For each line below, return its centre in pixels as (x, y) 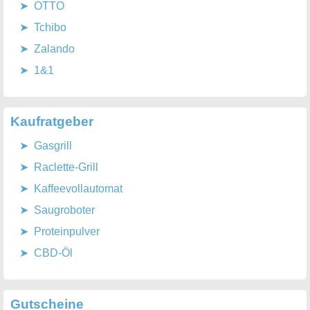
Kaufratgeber (52, 122)
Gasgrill (53, 146)
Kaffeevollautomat (78, 189)
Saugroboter (64, 210)
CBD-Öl (53, 253)
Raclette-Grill (66, 167)
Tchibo (50, 28)
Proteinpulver (67, 232)
